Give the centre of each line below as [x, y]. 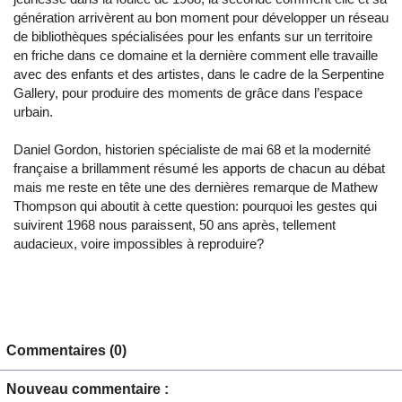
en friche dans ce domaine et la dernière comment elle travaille [196, 56]
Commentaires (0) [66, 351]
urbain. [33, 112]
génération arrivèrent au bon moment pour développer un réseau [201, 18]
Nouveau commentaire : [87, 389]
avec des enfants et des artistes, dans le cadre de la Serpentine [199, 74]
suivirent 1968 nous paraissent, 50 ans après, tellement [175, 225]
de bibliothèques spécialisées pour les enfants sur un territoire [193, 37]
